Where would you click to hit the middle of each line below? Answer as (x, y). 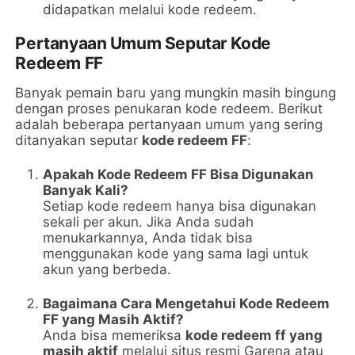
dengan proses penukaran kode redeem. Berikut (169, 109)
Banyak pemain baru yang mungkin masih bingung (176, 93)
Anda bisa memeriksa (115, 336)
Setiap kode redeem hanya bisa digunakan (180, 206)
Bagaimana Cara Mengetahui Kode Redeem (187, 304)
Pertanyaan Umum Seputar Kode (143, 44)
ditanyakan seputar (79, 141)
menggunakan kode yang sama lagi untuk (176, 254)
